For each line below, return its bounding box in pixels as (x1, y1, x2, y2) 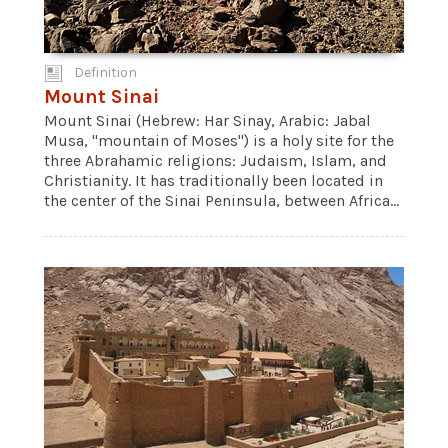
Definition (74, 64, 137, 81)
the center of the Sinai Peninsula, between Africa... (44, 191, 399, 210)
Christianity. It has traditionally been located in (44, 171, 383, 190)
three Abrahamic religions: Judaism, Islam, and (44, 151, 387, 170)
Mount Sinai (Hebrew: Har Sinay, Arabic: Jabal (44, 111, 371, 130)
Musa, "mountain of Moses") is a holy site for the (44, 131, 394, 150)
